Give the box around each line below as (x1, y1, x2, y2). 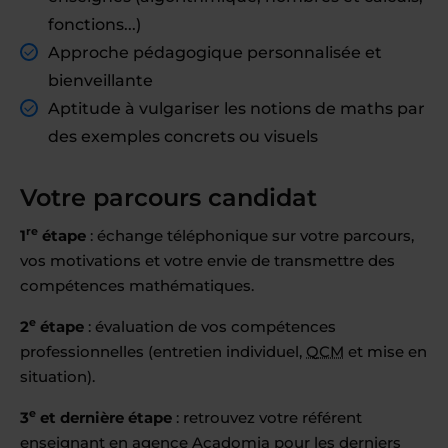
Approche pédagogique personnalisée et (48, 43, 382, 62)
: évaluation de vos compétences (84, 317, 336, 336)
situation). (20, 367, 95, 386)
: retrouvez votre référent (172, 408, 362, 427)
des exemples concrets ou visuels (48, 127, 318, 146)
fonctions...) (48, 15, 141, 34)
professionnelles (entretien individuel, (20, 342, 306, 361)
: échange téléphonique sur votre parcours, (86, 226, 414, 245)
